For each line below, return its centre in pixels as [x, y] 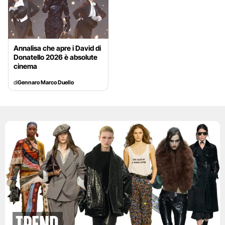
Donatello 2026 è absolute [55, 57]
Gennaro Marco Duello [46, 83]
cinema [25, 66]
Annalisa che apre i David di [57, 48]
